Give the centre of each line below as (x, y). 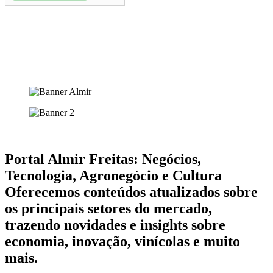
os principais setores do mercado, (108, 209)
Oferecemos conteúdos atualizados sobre (131, 192)
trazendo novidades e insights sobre (115, 225)
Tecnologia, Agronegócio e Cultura (113, 176)
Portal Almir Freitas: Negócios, (103, 159)
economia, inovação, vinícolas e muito (122, 242)
